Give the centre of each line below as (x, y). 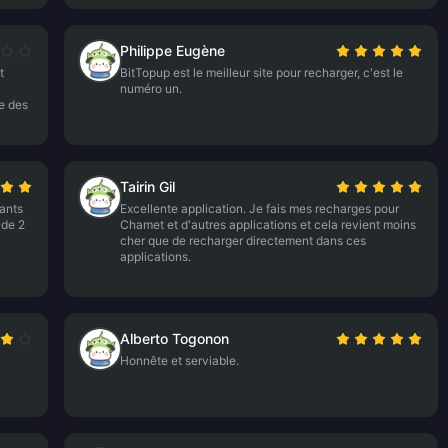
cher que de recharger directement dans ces (243, 240)
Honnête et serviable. (180, 360)
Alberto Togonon (175, 338)
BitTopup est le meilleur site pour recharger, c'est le (262, 72)
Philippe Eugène (173, 50)
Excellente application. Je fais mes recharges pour (260, 208)
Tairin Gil (148, 186)
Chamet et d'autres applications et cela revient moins (268, 224)
